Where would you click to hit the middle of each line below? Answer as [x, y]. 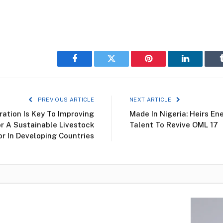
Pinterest [163, 66]
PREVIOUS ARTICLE [65, 100]
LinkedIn [201, 66]
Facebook [91, 66]
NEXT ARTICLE [151, 100]
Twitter [124, 66]
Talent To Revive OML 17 [174, 125]
